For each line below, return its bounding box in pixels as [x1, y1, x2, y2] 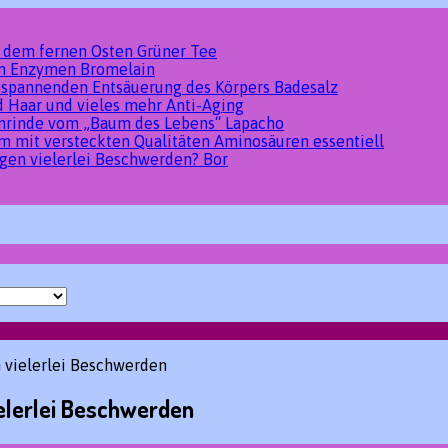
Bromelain [80, 60, 155, 78]
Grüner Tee [137, 42, 217, 60]
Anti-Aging [166, 96, 244, 114]
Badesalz [274, 78, 338, 96]
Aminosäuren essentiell [214, 132, 384, 150]
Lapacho [225, 114, 284, 132]
